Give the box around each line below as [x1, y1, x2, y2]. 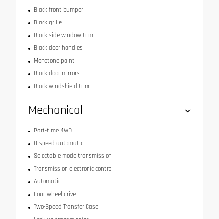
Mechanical [28, 102, 83, 118]
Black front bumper [33, 5, 83, 14]
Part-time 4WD [33, 126, 72, 134]
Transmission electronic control [33, 164, 113, 173]
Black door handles [33, 44, 83, 52]
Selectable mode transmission [33, 152, 112, 160]
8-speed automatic [33, 139, 83, 147]
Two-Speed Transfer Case [33, 202, 98, 211]
